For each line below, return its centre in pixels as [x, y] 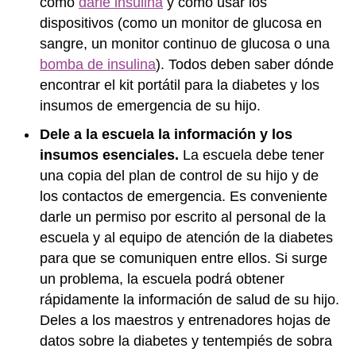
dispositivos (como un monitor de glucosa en [181, 23]
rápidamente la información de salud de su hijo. [190, 299]
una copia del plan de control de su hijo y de [179, 175]
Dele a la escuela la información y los [166, 134]
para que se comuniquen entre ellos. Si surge [184, 258]
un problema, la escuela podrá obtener [162, 279]
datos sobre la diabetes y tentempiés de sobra [186, 341]
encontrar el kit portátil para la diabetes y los [180, 85]
